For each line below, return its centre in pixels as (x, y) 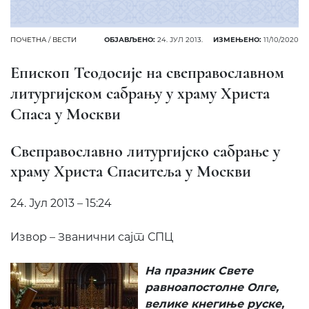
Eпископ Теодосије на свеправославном (147, 73)
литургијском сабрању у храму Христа (140, 93)
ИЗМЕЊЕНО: (237, 40)
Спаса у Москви (66, 114)
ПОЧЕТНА (28, 40)
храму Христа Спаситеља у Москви (131, 172)
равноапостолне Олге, (212, 288)
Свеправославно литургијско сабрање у (145, 152)
